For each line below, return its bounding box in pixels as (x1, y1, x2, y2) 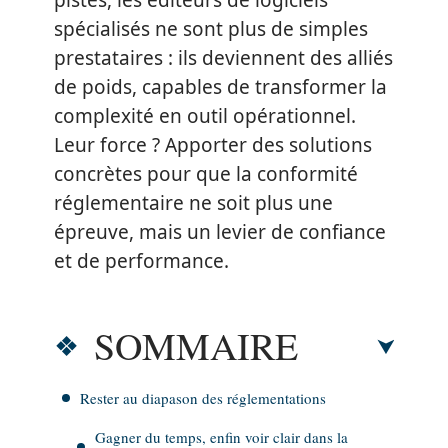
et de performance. (54, 248, 229, 274)
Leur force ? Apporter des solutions (54, 132, 372, 158)
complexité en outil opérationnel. (54, 103, 356, 129)
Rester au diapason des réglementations (80, 387, 326, 408)
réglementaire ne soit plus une (54, 190, 333, 216)
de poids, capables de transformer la (54, 74, 387, 100)
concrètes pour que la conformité (54, 161, 358, 187)
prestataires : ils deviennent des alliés (54, 45, 393, 71)
